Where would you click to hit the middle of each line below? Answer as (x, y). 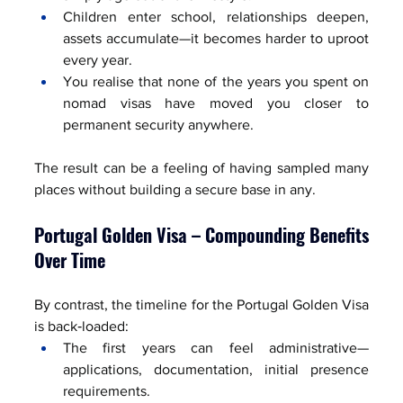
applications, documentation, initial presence (216, 369)
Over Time (70, 260)
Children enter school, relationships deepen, (216, 16)
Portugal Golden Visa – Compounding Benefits (201, 234)
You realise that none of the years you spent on (216, 81)
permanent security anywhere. (158, 124)
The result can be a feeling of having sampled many (201, 167)
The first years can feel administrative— (216, 347)
